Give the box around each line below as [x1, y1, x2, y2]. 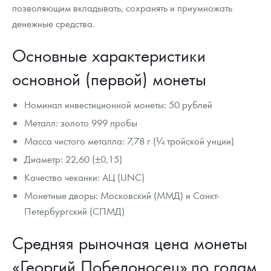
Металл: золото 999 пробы [24, 116, 138, 129]
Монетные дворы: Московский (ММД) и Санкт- [24, 189, 220, 202]
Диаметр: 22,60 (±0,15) [24, 152, 123, 166]
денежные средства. [12, 17, 95, 30]
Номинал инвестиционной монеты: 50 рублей [24, 98, 213, 111]
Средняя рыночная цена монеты [12, 232, 247, 254]
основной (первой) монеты [12, 68, 206, 90]
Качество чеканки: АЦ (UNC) [24, 171, 145, 184]
